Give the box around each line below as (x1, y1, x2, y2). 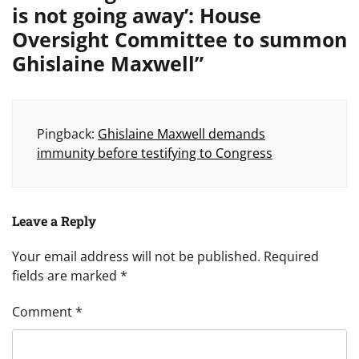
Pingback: (37, 125, 98, 143)
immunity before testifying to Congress (37, 144, 272, 163)
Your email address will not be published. (12, 248, 260, 266)
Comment (12, 303, 75, 321)
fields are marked (12, 267, 120, 285)
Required (264, 248, 319, 266)
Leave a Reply (12, 212, 96, 230)
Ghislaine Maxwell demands (98, 125, 265, 143)
